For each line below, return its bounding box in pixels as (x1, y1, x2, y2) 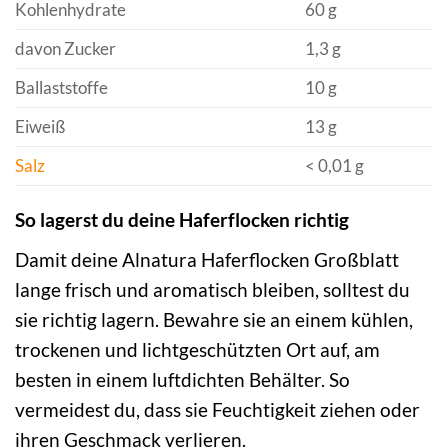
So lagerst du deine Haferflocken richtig (15, 208, 349, 232)
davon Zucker (15, 37, 116, 59)
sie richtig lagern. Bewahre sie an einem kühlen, (15, 307, 413, 331)
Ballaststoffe (15, 76, 108, 98)
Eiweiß (15, 115, 65, 137)
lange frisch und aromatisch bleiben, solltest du (15, 277, 410, 301)
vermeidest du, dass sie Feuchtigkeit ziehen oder (15, 397, 420, 421)
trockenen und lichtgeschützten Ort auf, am (15, 337, 380, 361)
